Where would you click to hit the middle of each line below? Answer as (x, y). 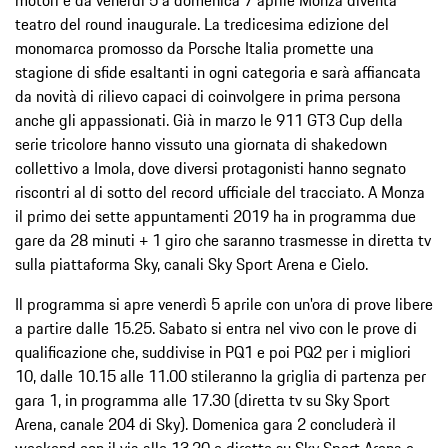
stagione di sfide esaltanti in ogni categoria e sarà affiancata (218, 71)
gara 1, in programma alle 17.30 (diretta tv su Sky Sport (202, 399)
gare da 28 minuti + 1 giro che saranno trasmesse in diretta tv (223, 239)
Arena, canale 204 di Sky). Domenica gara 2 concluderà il (205, 423)
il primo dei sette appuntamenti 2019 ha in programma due (215, 215)
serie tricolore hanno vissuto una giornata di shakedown (201, 143)
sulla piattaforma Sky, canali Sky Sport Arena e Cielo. (191, 263)
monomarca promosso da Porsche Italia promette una (194, 47)
